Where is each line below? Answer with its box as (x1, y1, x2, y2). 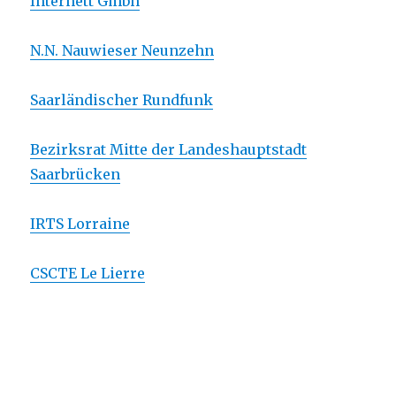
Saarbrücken (30, 164, 121, 183)
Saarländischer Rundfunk (30, 90, 214, 109)
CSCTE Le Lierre (30, 263, 146, 282)
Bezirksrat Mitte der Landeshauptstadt (30, 140, 308, 158)
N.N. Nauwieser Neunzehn (30, 41, 215, 59)
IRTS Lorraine (30, 214, 131, 232)
